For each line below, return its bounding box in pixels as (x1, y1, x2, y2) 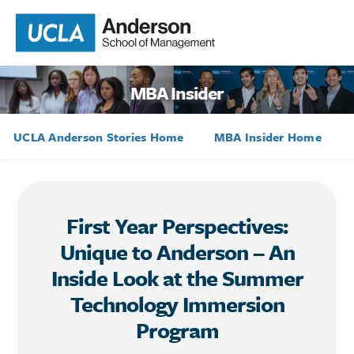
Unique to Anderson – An (59, 235, 295, 267)
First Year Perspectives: (66, 209, 288, 241)
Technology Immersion (70, 288, 284, 319)
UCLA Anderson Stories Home (13, 128, 184, 146)
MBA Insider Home (213, 128, 322, 146)
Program (135, 314, 219, 345)
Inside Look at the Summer (51, 262, 303, 293)
